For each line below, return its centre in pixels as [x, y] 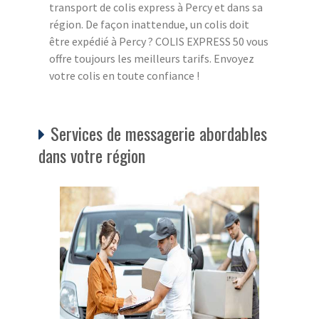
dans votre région [92, 155]
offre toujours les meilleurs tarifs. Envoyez [152, 58]
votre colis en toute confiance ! [124, 75]
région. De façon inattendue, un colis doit [149, 24]
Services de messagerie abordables [159, 133]
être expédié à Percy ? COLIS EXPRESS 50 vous [159, 41]
